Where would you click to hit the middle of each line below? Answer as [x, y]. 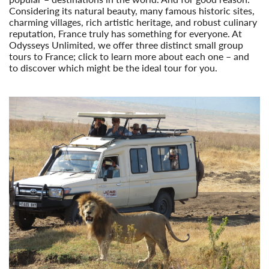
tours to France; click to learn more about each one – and [129, 56]
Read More [32, 79]
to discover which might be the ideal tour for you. [113, 68]
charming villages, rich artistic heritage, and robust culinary [133, 22]
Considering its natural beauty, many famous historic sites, [132, 11]
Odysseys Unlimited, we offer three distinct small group [126, 45]
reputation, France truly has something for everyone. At [125, 34]
